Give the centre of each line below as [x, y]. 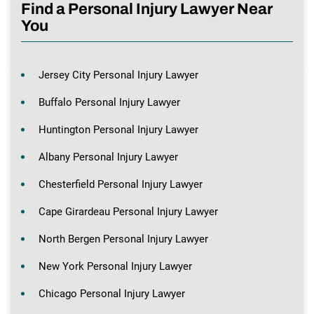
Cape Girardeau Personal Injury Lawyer [128, 212]
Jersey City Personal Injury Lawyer [118, 75]
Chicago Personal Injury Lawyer [112, 294]
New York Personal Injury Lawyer [115, 267]
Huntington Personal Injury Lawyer [118, 130]
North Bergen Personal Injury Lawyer [123, 239]
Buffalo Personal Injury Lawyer [109, 103]
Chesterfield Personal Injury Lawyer [121, 185]
